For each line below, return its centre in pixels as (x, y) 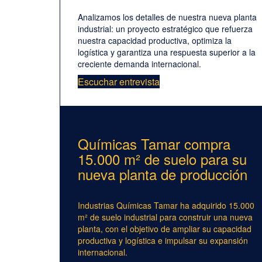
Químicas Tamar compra (154, 144)
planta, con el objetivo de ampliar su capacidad (165, 229)
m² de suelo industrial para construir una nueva (165, 217)
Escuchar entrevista (119, 82)
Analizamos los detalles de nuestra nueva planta (167, 17)
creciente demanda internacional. (139, 64)
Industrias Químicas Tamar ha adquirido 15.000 (166, 206)
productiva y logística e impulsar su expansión (163, 241)
